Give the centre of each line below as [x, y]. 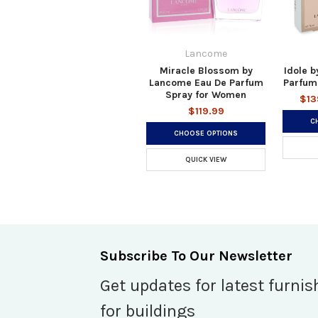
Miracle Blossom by [206, 70]
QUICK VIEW [206, 159]
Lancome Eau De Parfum [206, 82]
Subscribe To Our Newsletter [196, 256]
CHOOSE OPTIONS [206, 133]
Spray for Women [206, 94]
